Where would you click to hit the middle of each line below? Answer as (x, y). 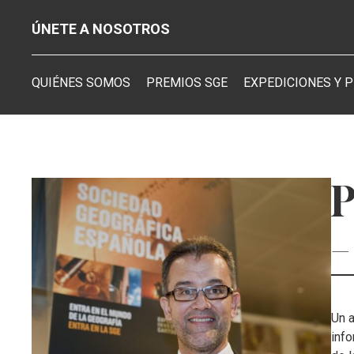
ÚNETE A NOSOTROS (101, 28)
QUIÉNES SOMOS (81, 82)
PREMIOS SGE (187, 82)
